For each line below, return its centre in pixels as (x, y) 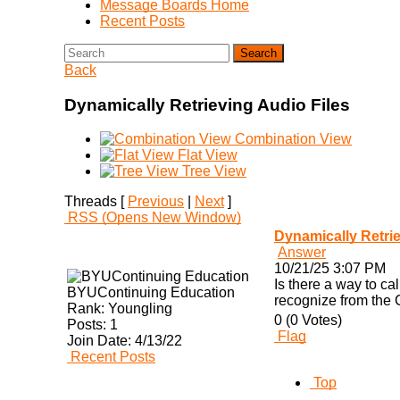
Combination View (293, 139)
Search (258, 53)
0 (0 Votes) (308, 321)
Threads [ (96, 202)
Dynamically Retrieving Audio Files (207, 104)
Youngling (138, 309)
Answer (302, 253)
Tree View (214, 171)
